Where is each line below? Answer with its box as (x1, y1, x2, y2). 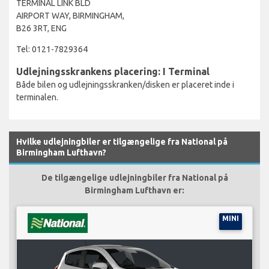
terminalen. (16, 92, 58, 102)
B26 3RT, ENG (16, 23, 67, 33)
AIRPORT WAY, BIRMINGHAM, (16, 10, 124, 20)
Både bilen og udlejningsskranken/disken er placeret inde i (16, 79, 234, 89)
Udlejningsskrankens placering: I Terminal (16, 65, 210, 77)
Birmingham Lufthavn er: (85, 185, 184, 195)
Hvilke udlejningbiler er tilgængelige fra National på (16, 136, 228, 147)
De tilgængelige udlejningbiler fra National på (41, 172, 228, 183)
